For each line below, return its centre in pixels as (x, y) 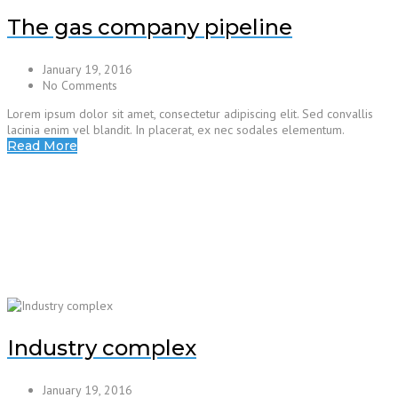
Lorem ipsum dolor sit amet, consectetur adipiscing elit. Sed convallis (190, 114)
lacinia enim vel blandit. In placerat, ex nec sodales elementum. (176, 130)
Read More (42, 146)
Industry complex (102, 348)
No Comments (80, 86)
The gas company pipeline (150, 28)
